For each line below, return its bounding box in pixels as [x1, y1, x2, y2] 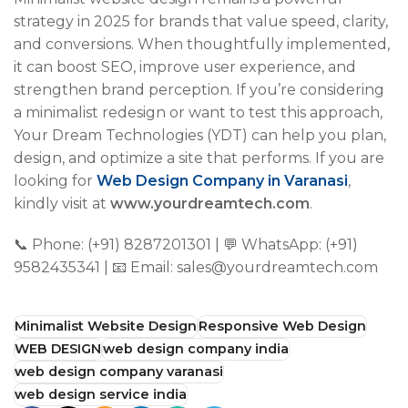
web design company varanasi [15, 362, 223, 380]
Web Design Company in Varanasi [97, 171, 348, 189]
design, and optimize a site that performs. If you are [14, 148, 384, 167]
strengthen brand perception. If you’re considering [14, 80, 384, 98]
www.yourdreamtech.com [110, 194, 310, 212]
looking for [14, 171, 97, 189]
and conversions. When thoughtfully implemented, [14, 35, 390, 53]
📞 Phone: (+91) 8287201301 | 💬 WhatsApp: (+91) [14, 235, 358, 253]
